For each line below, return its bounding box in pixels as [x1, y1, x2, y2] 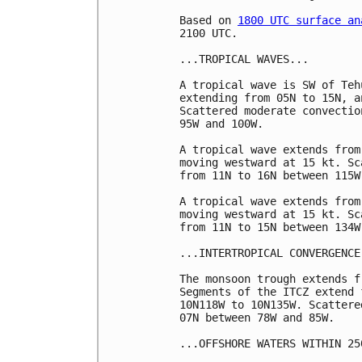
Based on [179, 13, 238, 27]
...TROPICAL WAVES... [179, 52, 309, 65]
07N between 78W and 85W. [179, 310, 335, 324]
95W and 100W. [179, 116, 276, 130]
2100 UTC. [179, 26, 238, 40]
